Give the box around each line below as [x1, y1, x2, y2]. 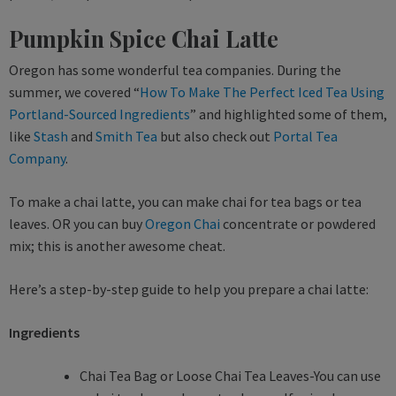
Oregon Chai [145, 214, 220, 232]
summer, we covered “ [9, 82, 140, 101]
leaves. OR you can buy [9, 214, 145, 232]
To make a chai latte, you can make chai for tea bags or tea [9, 192, 362, 210]
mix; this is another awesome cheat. [9, 236, 228, 255]
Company [9, 148, 65, 167]
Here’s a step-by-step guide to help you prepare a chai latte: [9, 279, 369, 298]
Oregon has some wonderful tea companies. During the [9, 60, 341, 79]
